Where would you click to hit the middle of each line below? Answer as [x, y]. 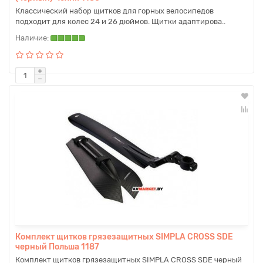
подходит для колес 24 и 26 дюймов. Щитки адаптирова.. [120, 21]
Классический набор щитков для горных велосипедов [114, 11]
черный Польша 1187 [57, 247]
